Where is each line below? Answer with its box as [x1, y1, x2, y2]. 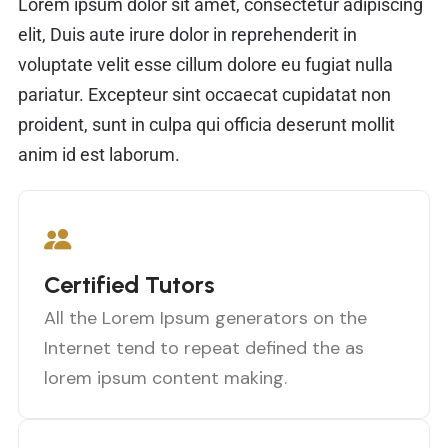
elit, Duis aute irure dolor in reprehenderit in [18, 23, 357, 45]
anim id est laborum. [18, 143, 180, 165]
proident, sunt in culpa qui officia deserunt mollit [18, 113, 395, 135]
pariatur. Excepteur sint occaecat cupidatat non [18, 83, 391, 105]
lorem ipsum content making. [44, 366, 287, 391]
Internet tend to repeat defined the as [44, 336, 364, 361]
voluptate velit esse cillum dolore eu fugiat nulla [18, 53, 393, 75]
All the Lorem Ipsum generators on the [44, 306, 367, 331]
